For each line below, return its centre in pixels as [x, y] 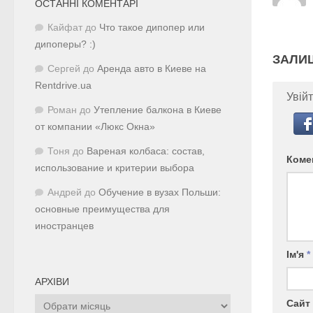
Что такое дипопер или [152, 27]
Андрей [65, 192]
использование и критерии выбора [115, 168]
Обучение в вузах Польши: [160, 192]
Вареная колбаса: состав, [146, 151]
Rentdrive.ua [63, 85]
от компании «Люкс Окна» [95, 126]
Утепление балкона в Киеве [158, 110]
